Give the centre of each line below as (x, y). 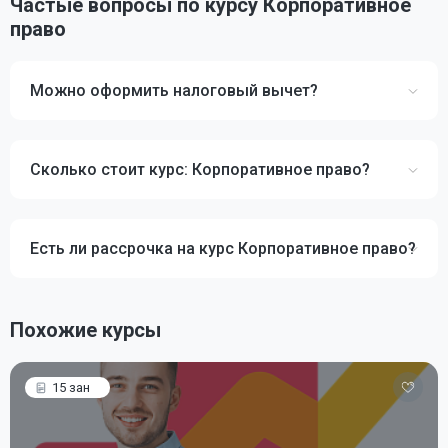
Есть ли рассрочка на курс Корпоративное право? (223, 248)
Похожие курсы (85, 330)
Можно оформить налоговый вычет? (174, 90)
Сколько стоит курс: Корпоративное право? (200, 169)
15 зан (71, 387)
